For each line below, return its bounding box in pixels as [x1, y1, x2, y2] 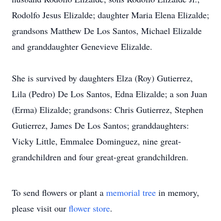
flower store [69, 202, 110, 214]
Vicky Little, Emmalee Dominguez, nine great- [12, 135, 181, 147]
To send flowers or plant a [12, 186, 106, 198]
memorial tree [106, 186, 156, 198]
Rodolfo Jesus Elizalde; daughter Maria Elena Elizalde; [12, 9, 209, 21]
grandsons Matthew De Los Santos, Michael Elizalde [12, 25, 202, 37]
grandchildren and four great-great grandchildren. [12, 151, 188, 163]
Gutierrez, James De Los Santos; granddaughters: [12, 119, 189, 131]
